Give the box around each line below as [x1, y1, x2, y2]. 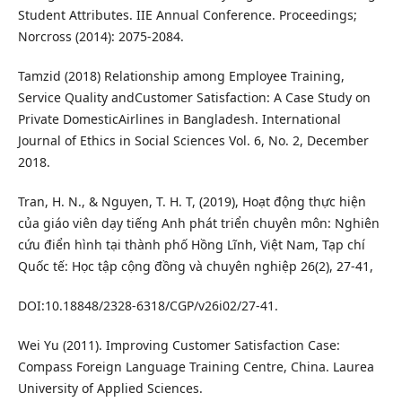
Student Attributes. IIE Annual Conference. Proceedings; [17, 6, 357, 24]
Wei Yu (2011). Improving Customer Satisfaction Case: [17, 336, 340, 354]
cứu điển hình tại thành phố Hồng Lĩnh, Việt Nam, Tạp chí [17, 236, 365, 254]
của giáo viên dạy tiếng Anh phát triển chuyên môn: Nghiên [17, 214, 380, 232]
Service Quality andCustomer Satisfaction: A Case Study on [17, 89, 371, 107]
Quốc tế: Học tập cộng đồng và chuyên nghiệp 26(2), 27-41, [17, 258, 373, 275]
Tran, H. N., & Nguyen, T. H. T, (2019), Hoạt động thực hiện [17, 193, 366, 211]
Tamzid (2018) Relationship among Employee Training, [17, 67, 345, 85]
